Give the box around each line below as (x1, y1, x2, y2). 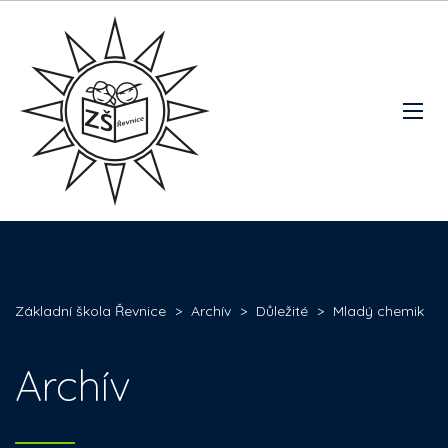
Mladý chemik (333, 302, 424, 320)
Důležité (256, 302, 308, 320)
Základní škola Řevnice (15, 302, 166, 320)
